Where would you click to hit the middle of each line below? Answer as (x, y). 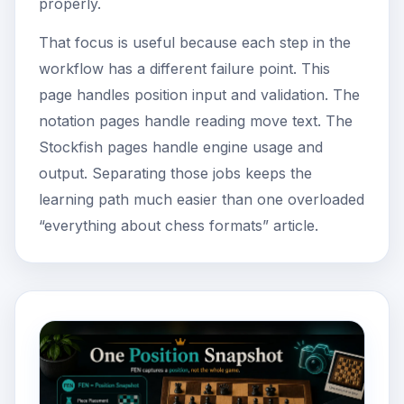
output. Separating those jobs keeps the (175, 173)
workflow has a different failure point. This (184, 68)
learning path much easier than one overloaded (202, 199)
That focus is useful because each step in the (195, 42)
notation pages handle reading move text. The (196, 120)
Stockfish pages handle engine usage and (181, 147)
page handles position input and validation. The (199, 94)
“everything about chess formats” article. (179, 225)
